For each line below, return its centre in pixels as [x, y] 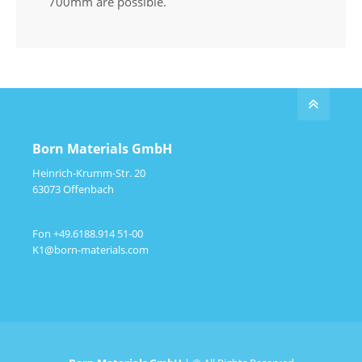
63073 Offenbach [74, 189]
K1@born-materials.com [91, 249]
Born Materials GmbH [103, 148]
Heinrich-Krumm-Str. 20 [89, 173]
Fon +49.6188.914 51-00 [88, 233]
